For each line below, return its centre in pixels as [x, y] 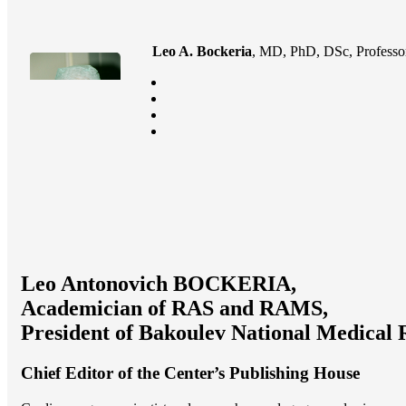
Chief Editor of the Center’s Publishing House [190, 373]
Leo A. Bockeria [202, 51]
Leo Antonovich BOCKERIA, [159, 284]
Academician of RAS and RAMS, [174, 309]
